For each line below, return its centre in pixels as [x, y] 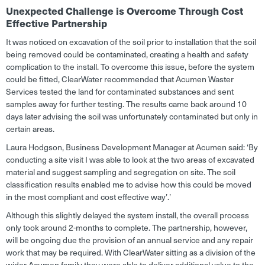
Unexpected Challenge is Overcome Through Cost [125, 11]
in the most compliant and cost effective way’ [87, 197]
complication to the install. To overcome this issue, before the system [130, 67]
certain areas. [30, 129]
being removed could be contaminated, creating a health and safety [127, 54]
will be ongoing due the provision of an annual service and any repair [130, 240]
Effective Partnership [56, 23]
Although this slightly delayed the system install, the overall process [127, 215]
